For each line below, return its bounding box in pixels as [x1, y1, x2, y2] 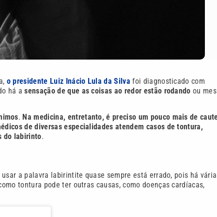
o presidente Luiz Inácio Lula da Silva [6, 76, 130, 86]
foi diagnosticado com [130, 76, 205, 86]
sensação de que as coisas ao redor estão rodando [24, 86, 191, 95]
